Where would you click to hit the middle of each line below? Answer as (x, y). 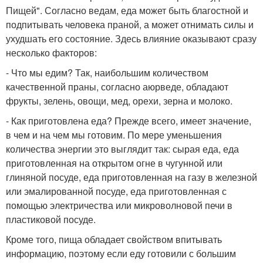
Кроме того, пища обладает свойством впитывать (114, 239)
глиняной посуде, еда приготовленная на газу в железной (131, 177)
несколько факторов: (51, 53)
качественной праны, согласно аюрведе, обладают (117, 87)
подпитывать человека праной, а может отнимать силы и (130, 24)
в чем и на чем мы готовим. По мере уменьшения (114, 135)
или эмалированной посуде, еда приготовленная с (116, 191)
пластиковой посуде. (51, 219)
